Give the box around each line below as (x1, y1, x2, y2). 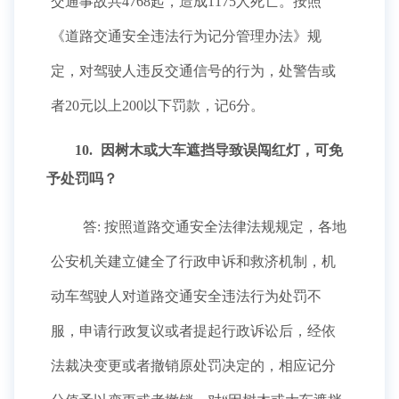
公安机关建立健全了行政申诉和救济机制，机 (51, 254, 336, 269)
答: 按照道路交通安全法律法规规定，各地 (79, 219, 346, 234)
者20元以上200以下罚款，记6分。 (51, 98, 268, 113)
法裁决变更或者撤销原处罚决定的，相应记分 (51, 358, 336, 373)
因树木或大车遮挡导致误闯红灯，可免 (97, 142, 343, 158)
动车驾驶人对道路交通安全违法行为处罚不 (51, 289, 322, 304)
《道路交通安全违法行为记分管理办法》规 (51, 28, 322, 44)
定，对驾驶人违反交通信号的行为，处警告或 (51, 63, 336, 78)
